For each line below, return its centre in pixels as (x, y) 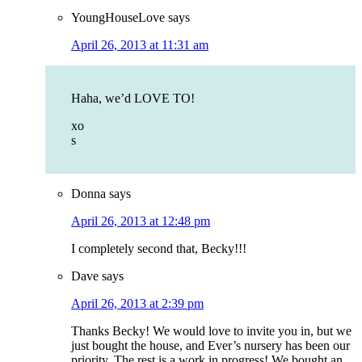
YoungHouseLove (118, 18)
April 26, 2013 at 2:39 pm (137, 304)
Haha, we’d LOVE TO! (133, 99)
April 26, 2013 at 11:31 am (140, 45)
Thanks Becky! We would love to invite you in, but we (211, 331)
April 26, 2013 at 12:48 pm (141, 221)
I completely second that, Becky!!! (159, 249)
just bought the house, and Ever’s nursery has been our (210, 346)
